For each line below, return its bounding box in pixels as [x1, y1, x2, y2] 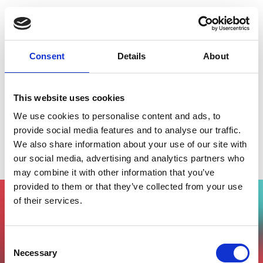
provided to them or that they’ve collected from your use [14, 181, 242, 191]
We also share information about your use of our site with [14, 139, 247, 149]
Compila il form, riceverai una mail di [25, 227, 198, 238]
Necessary [14, 248, 57, 258]
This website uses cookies [14, 92, 125, 103]
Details [117, 50, 146, 61]
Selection [4, 250, 40, 260]
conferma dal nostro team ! [25, 240, 161, 251]
